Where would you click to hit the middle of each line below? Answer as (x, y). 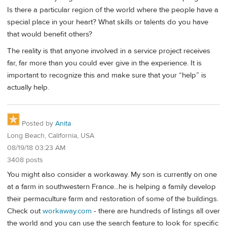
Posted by (37, 124)
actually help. (28, 88)
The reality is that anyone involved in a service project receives (109, 51)
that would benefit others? (50, 34)
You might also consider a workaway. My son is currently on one (112, 174)
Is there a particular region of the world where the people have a (113, 10)
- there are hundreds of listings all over (156, 211)
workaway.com (67, 211)
